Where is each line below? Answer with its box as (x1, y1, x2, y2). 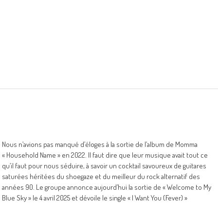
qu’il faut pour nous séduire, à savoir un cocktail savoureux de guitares (2, 161, 206, 170)
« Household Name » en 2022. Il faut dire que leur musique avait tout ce (2, 150, 208, 160)
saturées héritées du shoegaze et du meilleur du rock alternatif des (2, 172, 200, 181)
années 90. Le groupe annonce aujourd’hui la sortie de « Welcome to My (2, 182, 211, 192)
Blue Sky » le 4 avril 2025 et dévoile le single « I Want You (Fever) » (2, 193, 187, 202)
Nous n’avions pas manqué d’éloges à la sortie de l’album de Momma (2, 140, 198, 149)
